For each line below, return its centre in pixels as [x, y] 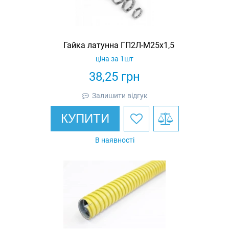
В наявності [114, 140]
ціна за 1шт [114, 59]
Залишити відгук [120, 95]
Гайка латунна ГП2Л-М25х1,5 [119, 45]
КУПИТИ [85, 118]
